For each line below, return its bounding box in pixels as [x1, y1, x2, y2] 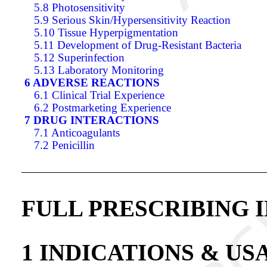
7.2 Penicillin [34, 139, 95, 151]
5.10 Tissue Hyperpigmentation [34, 26, 178, 39]
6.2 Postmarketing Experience [34, 101, 171, 114]
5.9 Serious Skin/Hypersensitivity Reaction [34, 14, 231, 26]
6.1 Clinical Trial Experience [34, 89, 164, 101]
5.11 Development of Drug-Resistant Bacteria [34, 39, 241, 51]
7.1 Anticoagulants [34, 126, 120, 139]
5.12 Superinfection [34, 51, 125, 64]
